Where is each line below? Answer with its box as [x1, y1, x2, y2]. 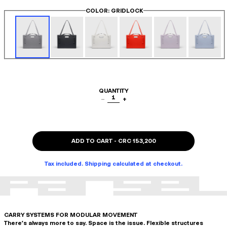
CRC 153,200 [118, 137, 156, 144]
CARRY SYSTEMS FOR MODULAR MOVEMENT [4, 211, 137, 219]
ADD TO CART [71, 137, 112, 144]
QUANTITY [99, 87, 128, 94]
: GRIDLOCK [108, 7, 143, 14]
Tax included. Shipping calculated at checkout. [45, 160, 182, 167]
